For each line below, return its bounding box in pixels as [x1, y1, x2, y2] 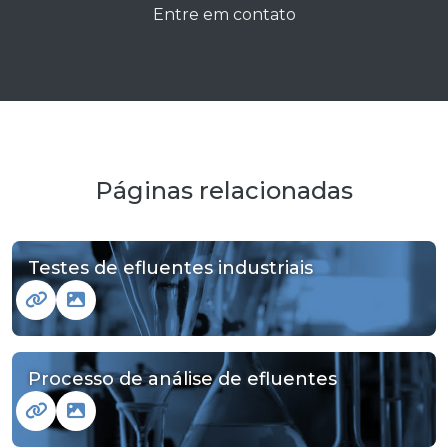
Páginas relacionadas [95, 175, 353, 205]
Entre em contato [152, 4, 296, 24]
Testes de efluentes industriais [28, 256, 313, 279]
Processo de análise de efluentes [28, 367, 337, 390]
